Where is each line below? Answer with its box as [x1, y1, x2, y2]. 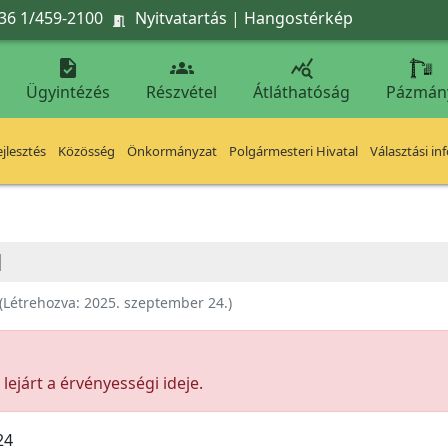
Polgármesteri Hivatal [229, 142, 358, 160]
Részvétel [146, 81, 217, 103]
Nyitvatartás [135, 6, 227, 29]
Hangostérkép [244, 6, 353, 29]
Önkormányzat [127, 142, 217, 160]
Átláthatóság [253, 81, 350, 103]
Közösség [58, 142, 115, 160]
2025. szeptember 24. [84, 293, 228, 312]
